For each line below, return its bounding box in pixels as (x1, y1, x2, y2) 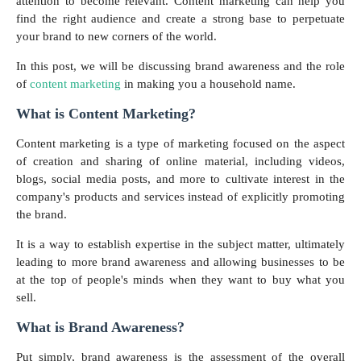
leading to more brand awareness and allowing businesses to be (16, 255, 345, 269)
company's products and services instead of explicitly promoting (16, 190, 345, 204)
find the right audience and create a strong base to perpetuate (16, 12, 345, 26)
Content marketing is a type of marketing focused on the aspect (16, 137, 345, 151)
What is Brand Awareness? (16, 319, 189, 336)
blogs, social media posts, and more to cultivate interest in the (16, 172, 345, 186)
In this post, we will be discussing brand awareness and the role (16, 60, 345, 73)
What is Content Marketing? (16, 106, 200, 122)
